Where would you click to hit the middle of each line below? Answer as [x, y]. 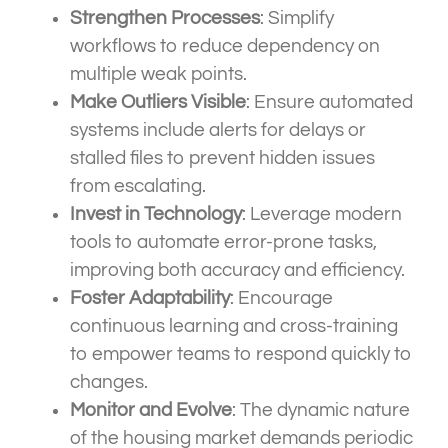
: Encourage [281, 298]
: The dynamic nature [321, 410]
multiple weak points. [158, 74]
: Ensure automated [329, 102]
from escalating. [138, 186]
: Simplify [297, 18]
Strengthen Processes [165, 18]
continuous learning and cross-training [234, 326]
